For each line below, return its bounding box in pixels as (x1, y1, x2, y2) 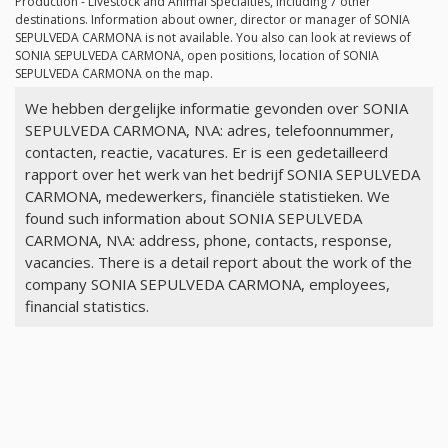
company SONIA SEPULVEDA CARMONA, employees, (24, 274, 390, 295)
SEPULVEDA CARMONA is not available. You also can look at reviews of (15, 29, 411, 47)
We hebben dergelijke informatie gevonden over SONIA (24, 98, 408, 119)
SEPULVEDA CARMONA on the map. (15, 65, 213, 83)
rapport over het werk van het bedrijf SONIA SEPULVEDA (24, 164, 420, 185)
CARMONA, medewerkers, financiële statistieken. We (24, 186, 390, 207)
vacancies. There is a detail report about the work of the (24, 252, 412, 273)
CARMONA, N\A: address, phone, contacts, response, (24, 230, 392, 251)
